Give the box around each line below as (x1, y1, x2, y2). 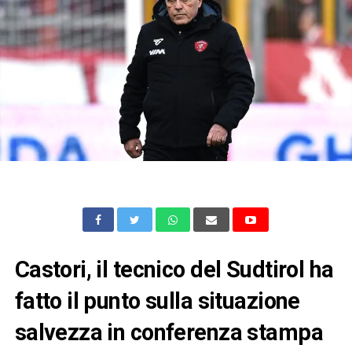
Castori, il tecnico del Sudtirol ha (14, 255, 334, 283)
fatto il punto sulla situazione (14, 287, 300, 314)
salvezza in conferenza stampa (14, 318, 323, 346)
